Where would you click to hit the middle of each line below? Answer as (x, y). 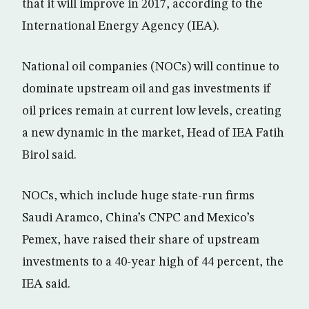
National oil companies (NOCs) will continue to (151, 67)
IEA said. (46, 284)
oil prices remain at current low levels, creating (152, 111)
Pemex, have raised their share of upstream (141, 240)
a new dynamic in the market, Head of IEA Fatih (153, 133)
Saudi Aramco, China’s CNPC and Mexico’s (138, 218)
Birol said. (49, 155)
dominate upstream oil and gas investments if (147, 89)
